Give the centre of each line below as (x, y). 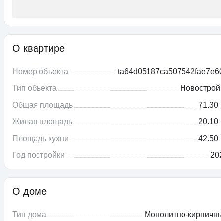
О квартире (38, 49)
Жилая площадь (42, 122)
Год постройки (38, 155)
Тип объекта (35, 88)
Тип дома (29, 215)
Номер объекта (40, 72)
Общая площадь (42, 105)
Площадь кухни (40, 139)
